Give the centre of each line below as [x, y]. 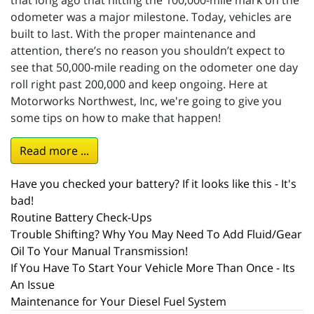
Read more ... [54, 151]
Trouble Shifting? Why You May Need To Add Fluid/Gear [156, 234]
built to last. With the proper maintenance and [133, 34]
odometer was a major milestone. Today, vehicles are [151, 17]
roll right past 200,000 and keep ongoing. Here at [139, 84]
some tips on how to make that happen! [116, 118]
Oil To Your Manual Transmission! [99, 251]
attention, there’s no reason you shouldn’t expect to [148, 51]
